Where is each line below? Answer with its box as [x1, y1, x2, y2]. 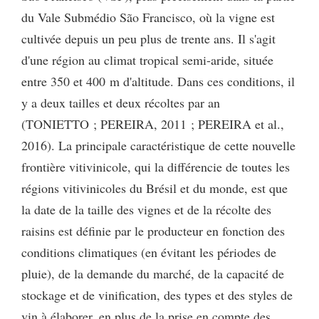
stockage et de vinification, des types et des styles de [21, 286, 293, 303]
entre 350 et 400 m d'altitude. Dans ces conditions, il [21, 72, 295, 90]
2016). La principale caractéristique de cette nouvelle [21, 136, 296, 154]
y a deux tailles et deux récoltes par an [21, 93, 220, 111]
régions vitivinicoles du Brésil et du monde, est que [21, 179, 288, 197]
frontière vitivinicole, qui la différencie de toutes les [21, 157, 290, 175]
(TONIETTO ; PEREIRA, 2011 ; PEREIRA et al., [21, 115, 284, 132]
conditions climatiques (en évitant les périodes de [21, 243, 276, 261]
